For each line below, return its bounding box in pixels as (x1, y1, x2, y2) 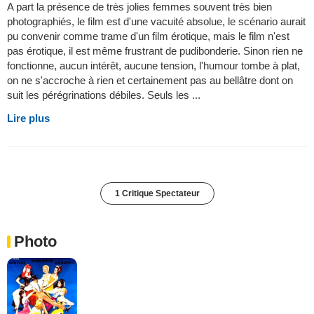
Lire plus (7, 112, 50, 125)
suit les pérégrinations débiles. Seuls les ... (7, 89, 200, 102)
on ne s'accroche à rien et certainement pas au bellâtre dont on (7, 74, 293, 87)
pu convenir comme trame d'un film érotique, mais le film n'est (7, 30, 289, 43)
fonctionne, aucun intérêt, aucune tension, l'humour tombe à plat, (7, 60, 300, 72)
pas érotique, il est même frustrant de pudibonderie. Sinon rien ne (7, 45, 303, 57)
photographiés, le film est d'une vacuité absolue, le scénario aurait (7, 15, 306, 28)
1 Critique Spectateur (114, 189, 200, 199)
